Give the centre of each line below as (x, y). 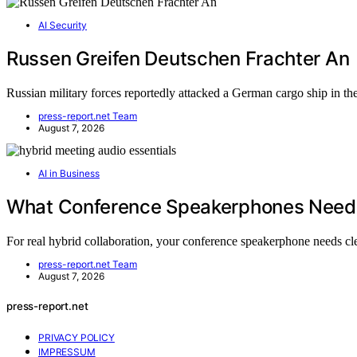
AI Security (63, 25)
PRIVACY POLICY (76, 338)
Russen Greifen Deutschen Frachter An (178, 59)
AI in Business (69, 174)
